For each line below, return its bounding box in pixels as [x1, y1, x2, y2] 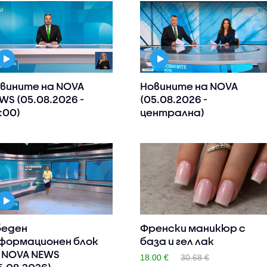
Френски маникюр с [140, 222, 246, 234]
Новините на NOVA [140, 80, 238, 92]
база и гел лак [140, 235, 215, 247]
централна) [140, 107, 205, 119]
